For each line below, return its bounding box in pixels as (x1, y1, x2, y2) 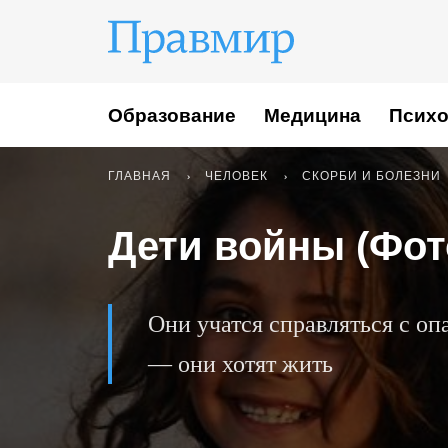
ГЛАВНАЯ (108, 169, 171, 183)
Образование (108, 104, 236, 126)
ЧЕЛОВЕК (205, 169, 268, 183)
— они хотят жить (148, 351, 333, 377)
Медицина (264, 104, 361, 126)
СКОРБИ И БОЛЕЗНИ (302, 169, 441, 183)
